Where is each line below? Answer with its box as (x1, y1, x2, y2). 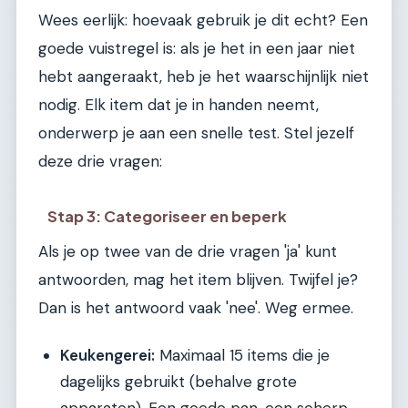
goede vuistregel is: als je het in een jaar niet (38, 38, 355, 59)
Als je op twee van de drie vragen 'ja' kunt (38, 240, 337, 261)
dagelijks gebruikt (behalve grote (60, 372, 297, 393)
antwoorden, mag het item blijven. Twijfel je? (38, 269, 358, 290)
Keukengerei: (60, 345, 155, 366)
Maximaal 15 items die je (155, 345, 330, 366)
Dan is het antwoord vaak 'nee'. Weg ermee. (38, 297, 353, 318)
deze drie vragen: (38, 151, 162, 172)
